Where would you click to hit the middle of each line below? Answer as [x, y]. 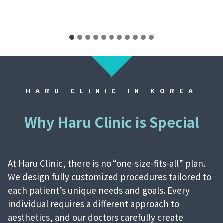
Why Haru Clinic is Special [111, 122]
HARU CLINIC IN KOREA [111, 91]
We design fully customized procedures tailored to [110, 177]
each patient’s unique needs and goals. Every [99, 190]
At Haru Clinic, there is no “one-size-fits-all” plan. [107, 163]
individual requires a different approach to [94, 204]
